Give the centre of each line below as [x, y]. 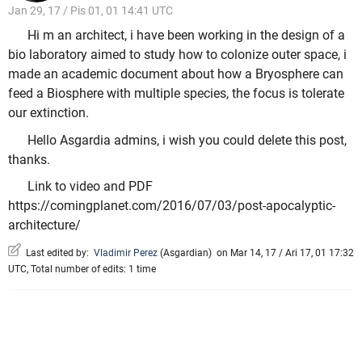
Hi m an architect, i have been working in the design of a [186, 36]
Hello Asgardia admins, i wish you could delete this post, [187, 140]
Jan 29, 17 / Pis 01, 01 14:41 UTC [90, 10]
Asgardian [186, 253]
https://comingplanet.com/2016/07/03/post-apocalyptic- [172, 206]
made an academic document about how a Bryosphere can [176, 74]
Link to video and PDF [90, 187]
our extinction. [48, 113]
